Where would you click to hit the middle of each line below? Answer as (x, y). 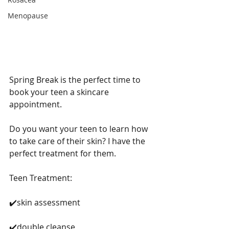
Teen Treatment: (41, 178)
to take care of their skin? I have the (78, 141)
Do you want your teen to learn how (79, 129)
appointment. (37, 105)
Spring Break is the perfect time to (76, 80)
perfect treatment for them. (64, 154)
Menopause (28, 16)
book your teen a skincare (60, 92)
